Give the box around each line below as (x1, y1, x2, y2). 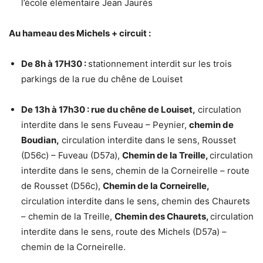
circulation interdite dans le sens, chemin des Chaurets (21, 195, 250, 207)
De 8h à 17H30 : (21, 58, 88, 70)
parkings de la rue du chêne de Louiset (21, 73, 183, 85)
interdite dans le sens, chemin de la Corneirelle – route (21, 165, 249, 177)
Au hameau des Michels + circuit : (9, 28, 151, 39)
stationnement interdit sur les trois (88, 58, 232, 70)
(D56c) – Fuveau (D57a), (21, 150, 122, 161)
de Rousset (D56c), (21, 180, 103, 192)
